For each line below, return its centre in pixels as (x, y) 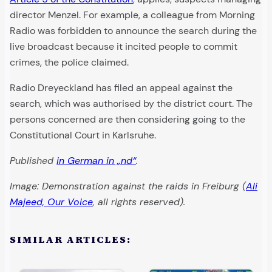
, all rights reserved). (139, 202)
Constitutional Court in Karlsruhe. (83, 135)
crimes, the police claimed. (69, 62)
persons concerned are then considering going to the (127, 119)
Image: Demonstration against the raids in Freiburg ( (128, 186)
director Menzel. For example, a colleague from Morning (132, 15)
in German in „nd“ (96, 160)
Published (33, 160)
